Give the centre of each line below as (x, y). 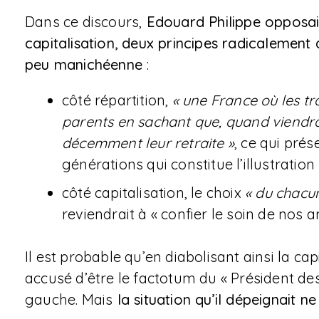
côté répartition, (117, 100)
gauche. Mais (69, 299)
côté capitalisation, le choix (153, 193)
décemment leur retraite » (148, 143)
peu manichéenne (86, 64)
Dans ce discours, (84, 22)
